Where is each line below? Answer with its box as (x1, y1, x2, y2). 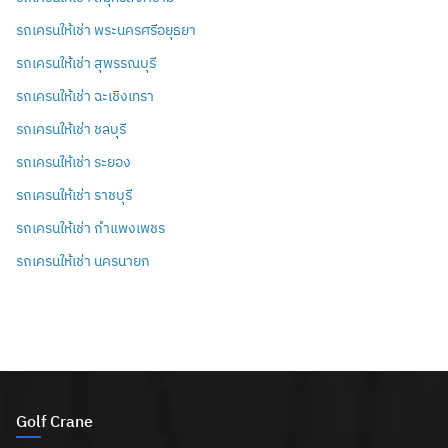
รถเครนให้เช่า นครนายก (16, 251, 150, 270)
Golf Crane (16, 410, 93, 431)
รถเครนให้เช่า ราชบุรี (16, 185, 132, 204)
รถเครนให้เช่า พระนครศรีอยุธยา (16, 20, 196, 39)
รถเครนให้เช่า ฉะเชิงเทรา (16, 86, 154, 105)
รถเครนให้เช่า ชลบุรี (16, 119, 126, 138)
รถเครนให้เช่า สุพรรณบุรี (16, 53, 156, 72)
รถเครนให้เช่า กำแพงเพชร (16, 218, 165, 237)
